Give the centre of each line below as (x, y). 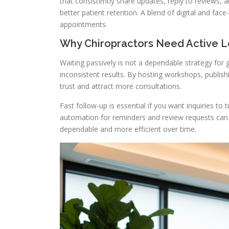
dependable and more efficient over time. (128, 129)
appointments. (84, 24)
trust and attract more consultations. (121, 86)
